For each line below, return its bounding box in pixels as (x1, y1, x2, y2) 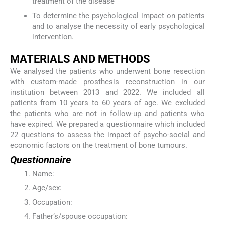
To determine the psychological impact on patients (32, 11, 205, 20)
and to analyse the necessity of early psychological (32, 21, 205, 31)
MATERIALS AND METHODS (10, 52, 150, 65)
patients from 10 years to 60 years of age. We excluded (10, 98, 205, 107)
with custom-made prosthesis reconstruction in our (10, 77, 205, 86)
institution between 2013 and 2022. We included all (10, 87, 205, 97)
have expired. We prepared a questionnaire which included (10, 119, 205, 129)
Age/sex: (32, 183, 62, 193)
